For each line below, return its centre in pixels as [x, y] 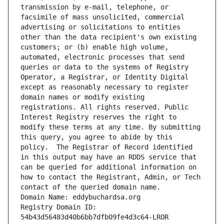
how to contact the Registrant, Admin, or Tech [110, 177]
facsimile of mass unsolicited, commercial [102, 17]
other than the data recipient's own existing [108, 37]
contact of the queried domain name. [90, 187]
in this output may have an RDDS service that [108, 157]
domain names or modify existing [82, 97]
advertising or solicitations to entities [100, 27]
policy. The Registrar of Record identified [106, 147]
